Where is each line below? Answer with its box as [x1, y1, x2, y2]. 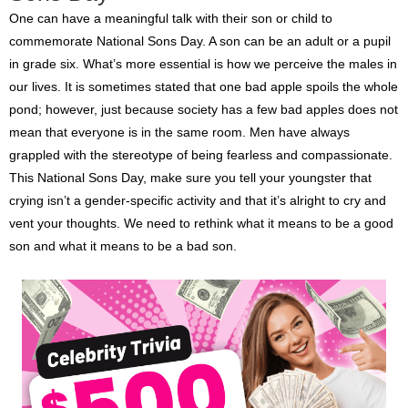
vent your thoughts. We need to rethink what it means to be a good [9, 216, 393, 230]
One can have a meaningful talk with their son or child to [9, 11, 332, 25]
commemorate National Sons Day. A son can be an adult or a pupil [9, 34, 391, 48]
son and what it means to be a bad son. [9, 239, 237, 253]
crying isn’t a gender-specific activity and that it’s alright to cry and [9, 193, 386, 208]
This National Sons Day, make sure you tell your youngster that [9, 170, 372, 185]
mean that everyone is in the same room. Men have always [9, 125, 350, 139]
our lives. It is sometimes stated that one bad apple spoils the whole [9, 79, 398, 94]
